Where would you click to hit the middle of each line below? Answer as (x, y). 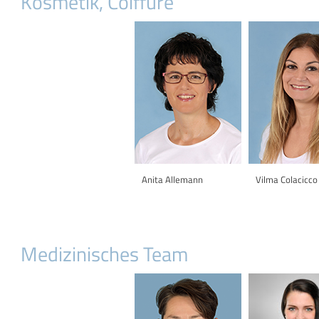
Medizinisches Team (104, 253)
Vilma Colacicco (287, 179)
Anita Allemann (172, 179)
